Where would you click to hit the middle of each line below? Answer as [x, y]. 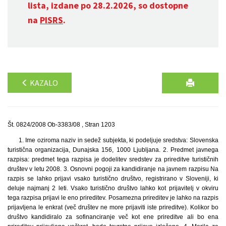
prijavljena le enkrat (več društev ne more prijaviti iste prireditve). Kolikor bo [113, 207]
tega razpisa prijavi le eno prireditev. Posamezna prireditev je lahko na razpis [113, 198]
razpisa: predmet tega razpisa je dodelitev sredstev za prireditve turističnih [113, 159]
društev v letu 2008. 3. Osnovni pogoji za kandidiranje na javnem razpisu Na [113, 169]
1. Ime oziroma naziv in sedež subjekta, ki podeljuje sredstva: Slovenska [118, 140]
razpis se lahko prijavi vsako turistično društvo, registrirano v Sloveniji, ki [113, 179]
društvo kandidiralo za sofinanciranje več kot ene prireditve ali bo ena [113, 217]
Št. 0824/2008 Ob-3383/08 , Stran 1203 [61, 125]
